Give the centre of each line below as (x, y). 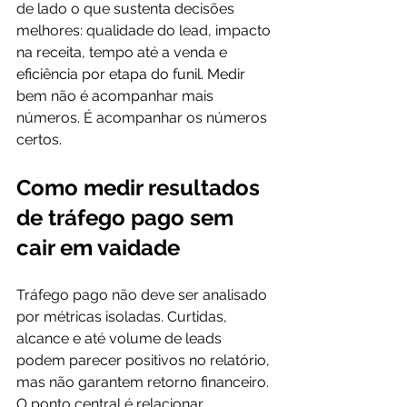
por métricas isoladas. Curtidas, (124, 317)
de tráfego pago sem (128, 218)
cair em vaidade (98, 248)
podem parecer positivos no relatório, (145, 360)
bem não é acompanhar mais (117, 96)
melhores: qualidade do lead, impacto (145, 30)
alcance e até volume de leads (121, 338)
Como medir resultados (141, 188)
